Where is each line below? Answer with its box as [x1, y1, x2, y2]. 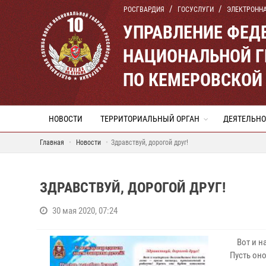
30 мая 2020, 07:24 [52, 205, 118, 216]
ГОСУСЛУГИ [178, 5, 214, 14]
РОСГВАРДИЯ [123, 5, 164, 14]
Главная [40, 138, 64, 147]
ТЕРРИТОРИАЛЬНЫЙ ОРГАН [100, 114, 199, 123]
